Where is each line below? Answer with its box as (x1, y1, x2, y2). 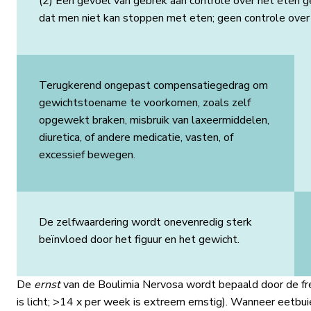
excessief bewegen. (38, 147, 138, 162)
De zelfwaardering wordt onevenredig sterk (38, 215, 252, 230)
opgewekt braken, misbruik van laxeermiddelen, (38, 112, 269, 128)
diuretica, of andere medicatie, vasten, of (38, 130, 233, 145)
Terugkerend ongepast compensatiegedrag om (38, 78, 268, 93)
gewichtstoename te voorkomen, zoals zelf (38, 95, 251, 110)
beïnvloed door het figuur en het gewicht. (38, 232, 242, 247)
